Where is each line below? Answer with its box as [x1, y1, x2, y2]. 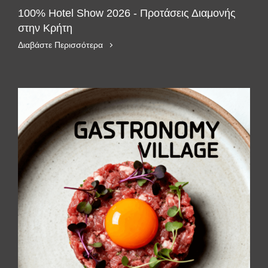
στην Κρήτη [18, 22, 72, 34]
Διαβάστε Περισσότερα [18, 40, 103, 50]
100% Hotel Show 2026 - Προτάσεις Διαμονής [18, 7, 236, 19]
